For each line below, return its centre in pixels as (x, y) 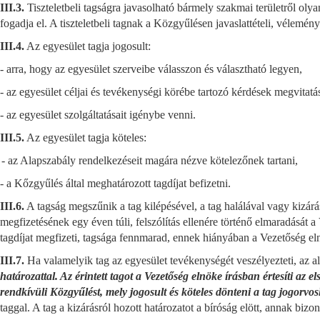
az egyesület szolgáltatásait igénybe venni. (101, 115)
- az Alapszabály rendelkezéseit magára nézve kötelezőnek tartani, (150, 160)
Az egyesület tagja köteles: (85, 137)
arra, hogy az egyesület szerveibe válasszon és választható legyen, (154, 69)
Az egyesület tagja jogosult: (87, 46)
